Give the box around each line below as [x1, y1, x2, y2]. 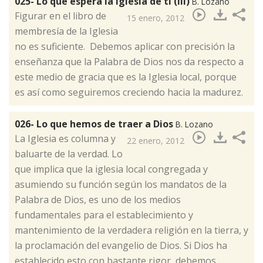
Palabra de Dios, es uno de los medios [15, 193, 181, 207]
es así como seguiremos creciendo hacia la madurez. [15, 86, 245, 99]
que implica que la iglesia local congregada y [15, 163, 208, 176]
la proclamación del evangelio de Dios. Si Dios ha [15, 239, 227, 252]
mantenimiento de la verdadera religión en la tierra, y [15, 224, 248, 237]
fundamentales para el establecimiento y [15, 208, 193, 222]
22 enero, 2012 [127, 135, 184, 147]
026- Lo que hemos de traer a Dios [15, 117, 176, 131]
